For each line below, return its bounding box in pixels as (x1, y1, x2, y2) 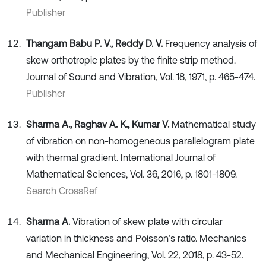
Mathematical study (172, 119, 256, 130)
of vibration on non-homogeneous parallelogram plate (26, 135, 255, 147)
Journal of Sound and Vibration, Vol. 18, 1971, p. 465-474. (26, 71, 255, 83)
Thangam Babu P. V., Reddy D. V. (26, 38, 165, 49)
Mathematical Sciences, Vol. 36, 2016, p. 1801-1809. (26, 169, 237, 180)
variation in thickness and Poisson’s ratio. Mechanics (26, 233, 246, 244)
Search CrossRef (26, 185, 97, 197)
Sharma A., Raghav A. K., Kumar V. (26, 119, 172, 130)
